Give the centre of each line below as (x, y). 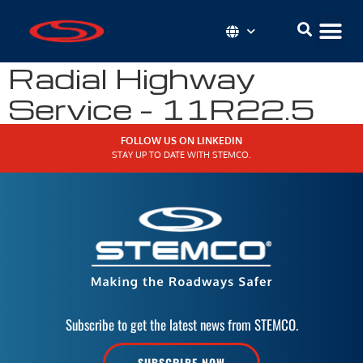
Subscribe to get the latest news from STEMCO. (181, 324)
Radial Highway (132, 78)
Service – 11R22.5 (161, 109)
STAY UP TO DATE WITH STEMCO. (181, 155)
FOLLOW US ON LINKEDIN (181, 141)
